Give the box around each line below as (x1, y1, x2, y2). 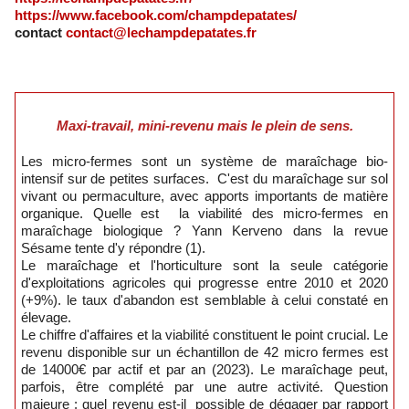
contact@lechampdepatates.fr (66, 24, 257, 40)
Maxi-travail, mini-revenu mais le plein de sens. (68, 117, 353, 133)
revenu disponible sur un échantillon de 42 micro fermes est (21, 343, 388, 360)
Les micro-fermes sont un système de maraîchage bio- (21, 152, 388, 169)
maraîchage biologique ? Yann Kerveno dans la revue (21, 222, 388, 238)
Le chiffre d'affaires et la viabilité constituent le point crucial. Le (21, 326, 388, 342)
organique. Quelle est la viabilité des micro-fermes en (21, 204, 388, 221)
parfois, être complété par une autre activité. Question (21, 378, 388, 394)
